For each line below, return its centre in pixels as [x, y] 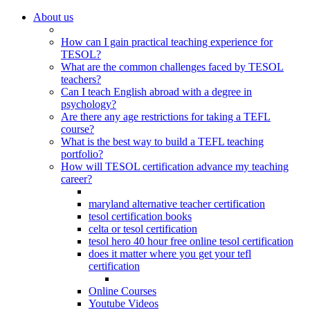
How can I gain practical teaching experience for [167, 42]
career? [76, 179]
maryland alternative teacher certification [177, 204]
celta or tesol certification [143, 229]
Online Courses [122, 291]
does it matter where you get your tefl [170, 254]
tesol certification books [140, 216]
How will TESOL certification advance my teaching [175, 166]
